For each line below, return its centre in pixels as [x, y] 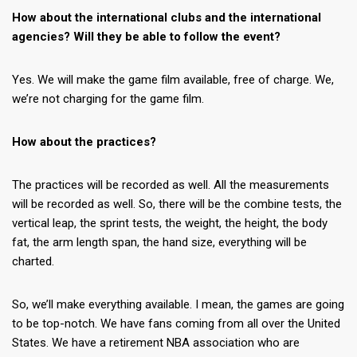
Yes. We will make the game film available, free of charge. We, [173, 80]
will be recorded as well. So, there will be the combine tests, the [177, 204]
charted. [33, 262]
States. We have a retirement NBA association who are [156, 343]
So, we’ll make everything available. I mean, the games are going [178, 305]
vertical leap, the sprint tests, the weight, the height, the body [170, 224]
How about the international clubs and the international [167, 18]
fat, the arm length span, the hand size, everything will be [159, 243]
